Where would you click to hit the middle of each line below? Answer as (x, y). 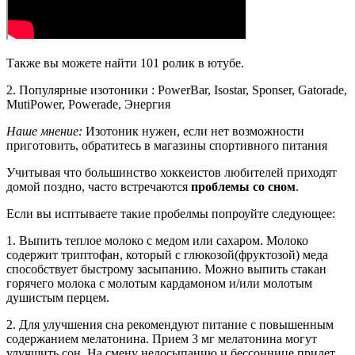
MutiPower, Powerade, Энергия (88, 104)
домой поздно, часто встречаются (99, 186)
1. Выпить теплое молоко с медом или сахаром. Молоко (157, 240)
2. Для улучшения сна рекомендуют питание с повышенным (170, 324)
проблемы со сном (243, 186)
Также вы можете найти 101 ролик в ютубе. (125, 63)
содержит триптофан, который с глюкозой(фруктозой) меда (167, 254)
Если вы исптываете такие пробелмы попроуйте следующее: (171, 213)
